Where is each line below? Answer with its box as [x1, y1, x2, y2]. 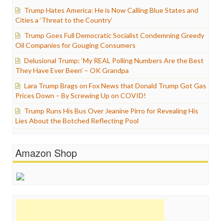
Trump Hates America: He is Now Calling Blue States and [24, 6, 198, 14]
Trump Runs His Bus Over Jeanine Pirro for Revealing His [24, 107, 198, 115]
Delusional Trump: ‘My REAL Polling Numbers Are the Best [24, 56, 204, 65]
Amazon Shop [15, 146, 77, 160]
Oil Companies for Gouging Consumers [15, 41, 136, 49]
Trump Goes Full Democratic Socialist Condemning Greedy [24, 31, 204, 39]
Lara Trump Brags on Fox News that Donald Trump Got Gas [24, 81, 206, 90]
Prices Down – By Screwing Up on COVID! [15, 91, 146, 100]
